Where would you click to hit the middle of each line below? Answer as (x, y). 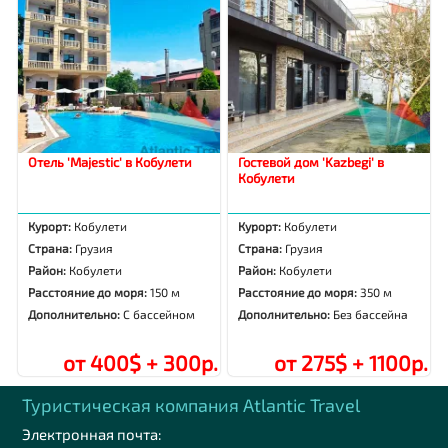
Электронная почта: (92, 434)
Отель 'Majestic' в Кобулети (110, 162)
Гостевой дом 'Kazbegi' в (311, 162)
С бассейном (159, 314)
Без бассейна (371, 314)
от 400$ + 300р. (140, 363)
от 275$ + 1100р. (350, 363)
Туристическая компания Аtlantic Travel (191, 405)
